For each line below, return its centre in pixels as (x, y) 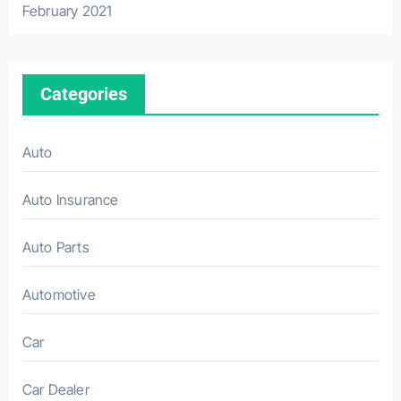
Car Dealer (55, 389)
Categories (83, 94)
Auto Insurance (70, 199)
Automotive (59, 294)
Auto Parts (55, 247)
